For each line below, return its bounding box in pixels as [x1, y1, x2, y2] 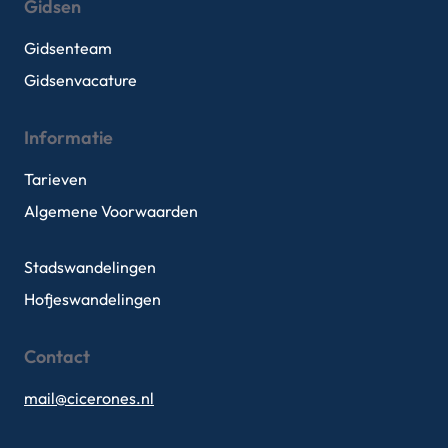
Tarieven [24, 168, 87, 189]
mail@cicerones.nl [24, 387, 154, 408]
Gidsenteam [24, 37, 112, 58]
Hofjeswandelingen [24, 288, 161, 309]
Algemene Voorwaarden [24, 200, 198, 221]
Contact [24, 344, 90, 368]
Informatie [24, 125, 113, 149]
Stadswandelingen [24, 256, 156, 277]
